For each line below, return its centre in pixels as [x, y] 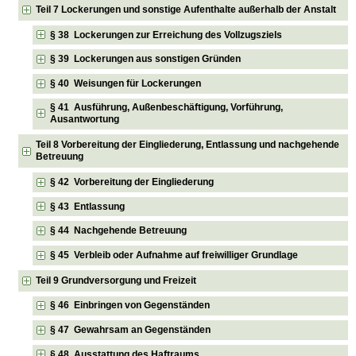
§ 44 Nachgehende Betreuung [119, 231]
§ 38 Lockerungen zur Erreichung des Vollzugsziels [166, 35]
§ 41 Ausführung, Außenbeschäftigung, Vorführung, [167, 108]
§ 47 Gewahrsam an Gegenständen [131, 329]
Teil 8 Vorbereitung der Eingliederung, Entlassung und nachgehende [188, 145]
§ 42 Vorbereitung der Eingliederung [132, 182]
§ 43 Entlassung [88, 206]
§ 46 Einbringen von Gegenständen [130, 306]
